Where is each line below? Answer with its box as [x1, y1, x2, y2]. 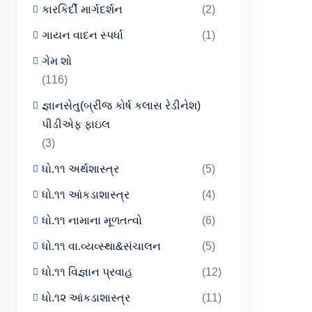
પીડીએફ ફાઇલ [42, 118, 110, 130]
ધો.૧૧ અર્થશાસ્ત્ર [42, 163, 119, 175]
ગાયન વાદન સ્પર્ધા [42, 29, 123, 41]
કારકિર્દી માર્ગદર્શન [42, 3, 123, 15]
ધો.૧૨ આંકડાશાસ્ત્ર [42, 292, 130, 304]
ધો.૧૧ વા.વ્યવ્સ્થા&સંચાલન [42, 240, 161, 252]
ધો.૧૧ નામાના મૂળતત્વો [42, 214, 142, 226]
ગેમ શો [42, 55, 72, 67]
